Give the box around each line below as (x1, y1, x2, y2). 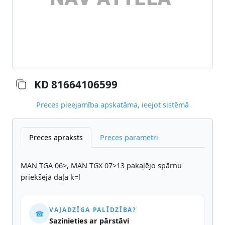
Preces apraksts (29, 133, 83, 143)
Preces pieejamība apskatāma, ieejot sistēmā (36, 100, 189, 110)
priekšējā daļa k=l (21, 172, 80, 182)
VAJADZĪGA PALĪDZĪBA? (49, 205, 137, 214)
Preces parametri (100, 133, 158, 143)
